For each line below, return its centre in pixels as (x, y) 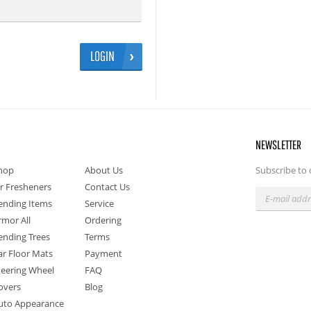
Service (100, 203)
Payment (104, 253)
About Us (104, 170)
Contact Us (108, 187)
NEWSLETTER (279, 145)
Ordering (103, 220)
